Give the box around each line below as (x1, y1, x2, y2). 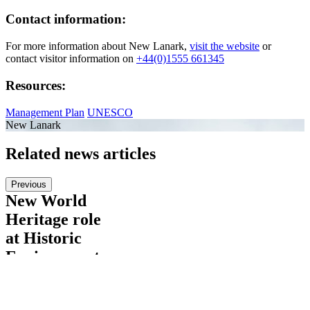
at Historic (6, 229, 82, 248)
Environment (6, 248, 100, 266)
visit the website (190, 40, 259, 53)
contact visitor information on (6, 53, 136, 65)
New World (6, 192, 86, 210)
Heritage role (6, 210, 101, 229)
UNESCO (87, 106, 133, 118)
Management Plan (6, 106, 84, 118)
